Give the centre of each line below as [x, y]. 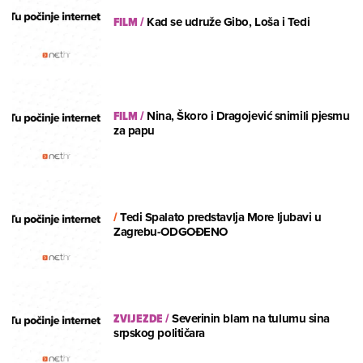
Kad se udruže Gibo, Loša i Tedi [228, 21]
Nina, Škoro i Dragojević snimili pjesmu [248, 115]
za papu [134, 130]
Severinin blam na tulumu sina [251, 318]
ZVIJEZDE [138, 318]
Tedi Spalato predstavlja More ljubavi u [221, 217]
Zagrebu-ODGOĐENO [171, 231]
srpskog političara [159, 333]
